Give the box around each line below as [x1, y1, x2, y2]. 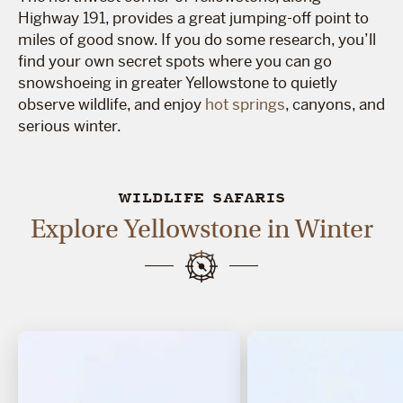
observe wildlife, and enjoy [18, 94, 205, 114]
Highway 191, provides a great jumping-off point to [18, 7, 369, 28]
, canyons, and [285, 94, 385, 114]
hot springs [205, 94, 285, 114]
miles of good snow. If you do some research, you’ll [18, 29, 376, 49]
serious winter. [18, 115, 121, 136]
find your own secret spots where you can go [18, 50, 332, 71]
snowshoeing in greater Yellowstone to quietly [18, 72, 337, 93]
